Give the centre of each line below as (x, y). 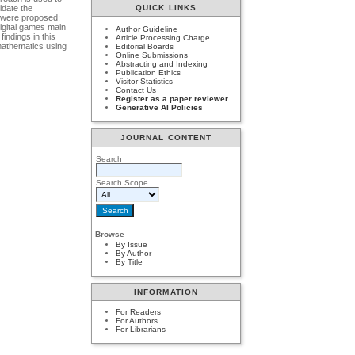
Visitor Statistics (145, 82)
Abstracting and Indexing (162, 64)
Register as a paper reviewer (172, 99)
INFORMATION (166, 292)
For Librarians (141, 330)
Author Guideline (147, 29)
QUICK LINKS (166, 7)
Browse (110, 234)
